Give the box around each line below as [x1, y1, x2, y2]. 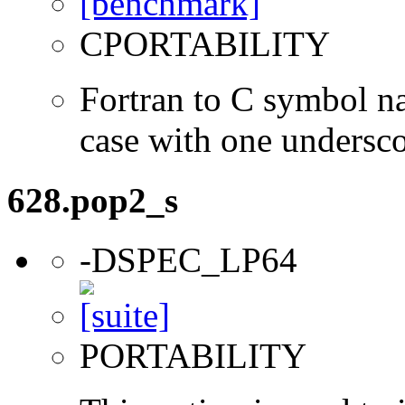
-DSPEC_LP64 [80, 240, 297, 279]
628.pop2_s [7, 180, 178, 220]
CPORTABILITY [80, 24, 330, 64]
